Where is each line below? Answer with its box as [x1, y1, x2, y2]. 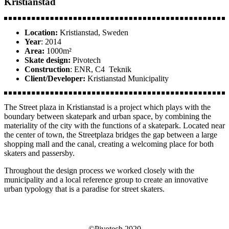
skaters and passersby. [4, 149, 75, 158]
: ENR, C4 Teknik [70, 65, 131, 74]
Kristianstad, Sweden [58, 28, 128, 37]
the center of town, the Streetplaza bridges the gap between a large [4, 130, 217, 140]
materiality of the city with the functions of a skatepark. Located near [4, 121, 225, 130]
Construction [25, 65, 70, 74]
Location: [25, 28, 58, 37]
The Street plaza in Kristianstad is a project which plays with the [4, 103, 211, 112]
